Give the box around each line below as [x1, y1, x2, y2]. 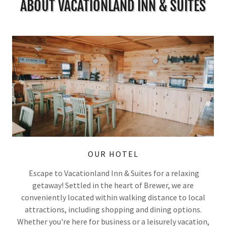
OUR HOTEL [87, 149, 139, 159]
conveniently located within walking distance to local [21, 192, 205, 203]
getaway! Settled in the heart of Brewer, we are [32, 180, 194, 191]
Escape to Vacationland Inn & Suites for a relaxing [27, 168, 199, 179]
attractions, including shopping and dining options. [24, 204, 202, 215]
